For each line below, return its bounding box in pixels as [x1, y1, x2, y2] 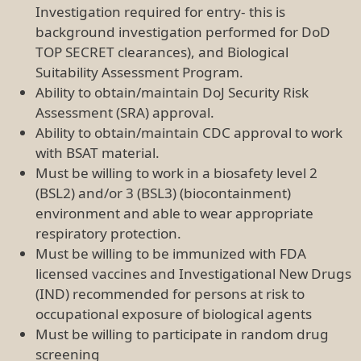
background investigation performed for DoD [35, 22, 330, 41]
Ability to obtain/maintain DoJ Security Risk [35, 82, 309, 102]
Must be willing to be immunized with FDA [35, 243, 306, 263]
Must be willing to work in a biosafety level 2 [35, 163, 317, 182]
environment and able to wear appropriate [35, 203, 313, 222]
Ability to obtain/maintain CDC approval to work [35, 122, 342, 142]
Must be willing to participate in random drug [35, 324, 329, 343]
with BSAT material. [35, 143, 160, 162]
